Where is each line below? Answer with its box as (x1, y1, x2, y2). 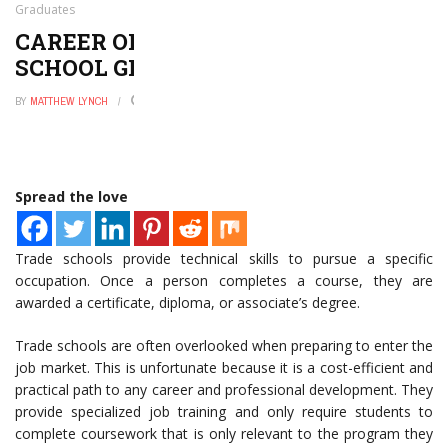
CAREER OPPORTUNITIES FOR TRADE (15, 27, 432, 56)
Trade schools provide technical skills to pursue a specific (15, 249, 433, 268)
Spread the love (15, 187, 128, 206)
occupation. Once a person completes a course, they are (15, 271, 433, 290)
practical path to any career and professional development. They (15, 380, 433, 399)
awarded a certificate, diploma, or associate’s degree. (15, 293, 360, 312)
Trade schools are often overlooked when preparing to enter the (15, 336, 433, 355)
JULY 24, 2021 (151, 94, 212, 108)
